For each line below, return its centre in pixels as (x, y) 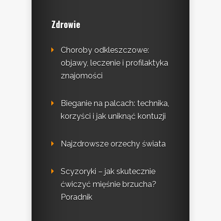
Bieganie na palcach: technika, (115, 104)
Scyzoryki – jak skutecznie (108, 172)
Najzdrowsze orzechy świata (113, 144)
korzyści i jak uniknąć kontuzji (113, 116)
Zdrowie (66, 24)
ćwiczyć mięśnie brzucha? (109, 184)
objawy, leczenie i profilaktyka (114, 63)
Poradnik (76, 197)
